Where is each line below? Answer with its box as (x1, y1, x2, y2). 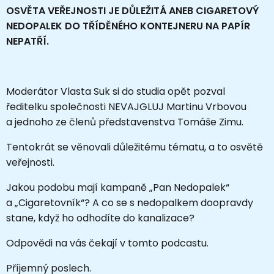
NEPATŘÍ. (6, 34, 49, 48)
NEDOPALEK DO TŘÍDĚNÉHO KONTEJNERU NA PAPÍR (6, 18, 250, 33)
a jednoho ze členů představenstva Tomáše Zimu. (6, 114, 243, 129)
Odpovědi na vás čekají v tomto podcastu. (6, 235, 209, 250)
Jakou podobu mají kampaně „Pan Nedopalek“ (6, 180, 229, 194)
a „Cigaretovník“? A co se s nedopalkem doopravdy (6, 195, 253, 210)
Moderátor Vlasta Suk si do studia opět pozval (6, 84, 225, 98)
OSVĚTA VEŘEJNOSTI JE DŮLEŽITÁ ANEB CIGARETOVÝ (6, 3, 259, 18)
